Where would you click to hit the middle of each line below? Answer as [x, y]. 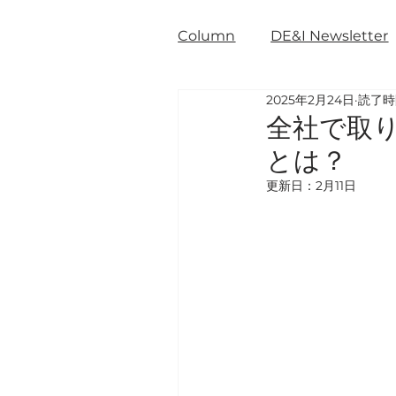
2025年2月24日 [311, 100]
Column [207, 35]
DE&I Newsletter [330, 35]
